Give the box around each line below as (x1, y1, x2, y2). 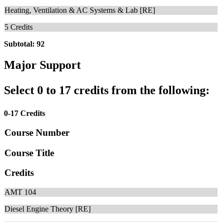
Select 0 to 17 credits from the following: (4, 84, 210, 97)
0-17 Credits (4, 109, 45, 118)
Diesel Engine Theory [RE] (4, 205, 91, 214)
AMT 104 (4, 188, 36, 197)
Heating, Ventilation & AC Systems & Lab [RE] (4, 6, 155, 15)
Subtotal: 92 (4, 40, 45, 49)
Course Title (4, 147, 54, 158)
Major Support (4, 58, 81, 72)
